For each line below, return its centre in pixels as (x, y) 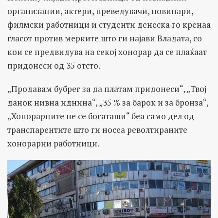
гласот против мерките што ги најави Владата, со (105, 38)
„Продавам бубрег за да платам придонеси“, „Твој (107, 89)
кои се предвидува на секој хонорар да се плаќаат (107, 52)
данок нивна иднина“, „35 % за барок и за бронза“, (108, 103)
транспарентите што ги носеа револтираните (97, 130)
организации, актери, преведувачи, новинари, (100, 11)
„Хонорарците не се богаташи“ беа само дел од (101, 116)
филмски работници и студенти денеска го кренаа (109, 25)
